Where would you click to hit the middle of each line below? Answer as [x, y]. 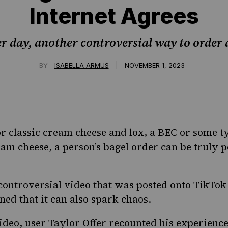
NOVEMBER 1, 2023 [154, 65]
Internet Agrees [114, 16]
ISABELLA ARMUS [81, 65]
